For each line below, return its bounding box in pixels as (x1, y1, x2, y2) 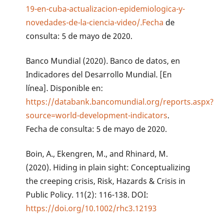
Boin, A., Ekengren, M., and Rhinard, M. (26, 148, 168, 159)
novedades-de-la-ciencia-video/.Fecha (26, 17, 164, 28)
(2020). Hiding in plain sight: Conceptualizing (26, 162, 191, 173)
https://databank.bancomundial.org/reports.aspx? (26, 96, 214, 107)
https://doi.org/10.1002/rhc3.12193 (26, 202, 157, 214)
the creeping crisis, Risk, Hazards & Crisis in (26, 175, 186, 186)
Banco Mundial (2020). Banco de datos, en (26, 55, 181, 66)
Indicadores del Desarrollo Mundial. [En (26, 69, 172, 80)
